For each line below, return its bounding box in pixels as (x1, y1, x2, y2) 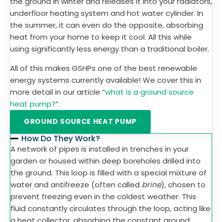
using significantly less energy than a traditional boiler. (10, 44, 209, 54)
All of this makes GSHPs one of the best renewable (10, 63, 197, 73)
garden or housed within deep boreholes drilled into (10, 156, 201, 166)
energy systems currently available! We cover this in (10, 75, 201, 85)
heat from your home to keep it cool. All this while (10, 32, 192, 42)
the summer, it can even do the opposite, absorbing (10, 20, 203, 30)
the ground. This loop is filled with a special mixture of (10, 167, 207, 178)
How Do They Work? (21, 133, 101, 144)
